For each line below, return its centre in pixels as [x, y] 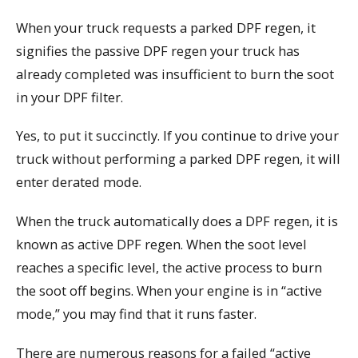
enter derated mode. [79, 182]
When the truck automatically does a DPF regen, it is [177, 221]
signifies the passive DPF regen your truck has [158, 50]
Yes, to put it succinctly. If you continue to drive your [177, 136]
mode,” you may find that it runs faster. [136, 314]
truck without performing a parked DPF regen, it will [178, 159]
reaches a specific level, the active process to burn [169, 268]
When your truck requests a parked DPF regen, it [166, 27]
